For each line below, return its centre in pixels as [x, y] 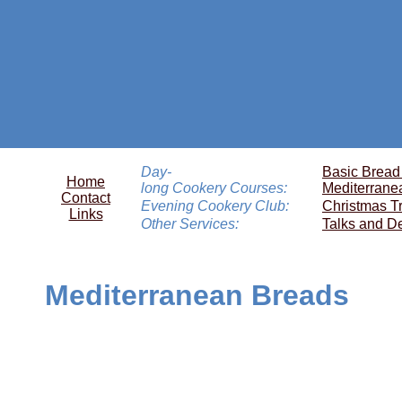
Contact [86, 198]
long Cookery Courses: [214, 188]
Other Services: [190, 224]
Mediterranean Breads [197, 295]
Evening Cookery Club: [215, 206]
